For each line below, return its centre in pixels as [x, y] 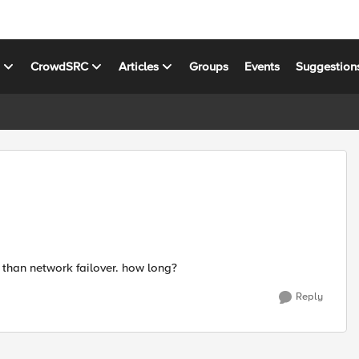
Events [262, 66]
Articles [139, 66]
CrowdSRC [60, 66]
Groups [209, 66]
